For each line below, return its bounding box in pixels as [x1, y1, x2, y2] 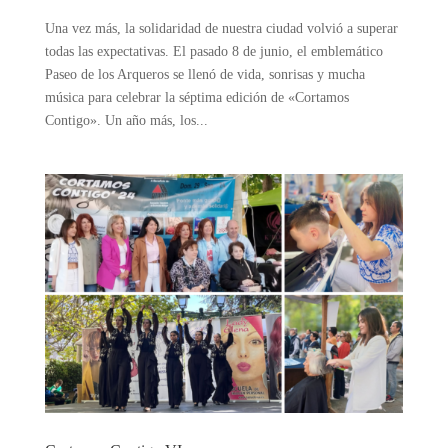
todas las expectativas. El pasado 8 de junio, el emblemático [44, 43, 383, 59]
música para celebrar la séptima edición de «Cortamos [44, 89, 349, 105]
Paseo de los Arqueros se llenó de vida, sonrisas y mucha [44, 66, 365, 82]
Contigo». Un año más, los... [44, 112, 208, 128]
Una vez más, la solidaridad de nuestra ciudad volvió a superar [44, 20, 398, 36]
